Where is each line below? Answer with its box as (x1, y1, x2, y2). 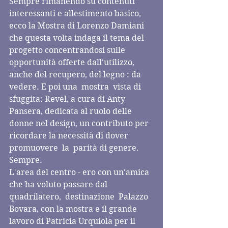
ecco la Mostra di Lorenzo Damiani (9, 21, 146, 31)
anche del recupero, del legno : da (9, 70, 143, 79)
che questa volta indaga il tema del (9, 33, 146, 43)
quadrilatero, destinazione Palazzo (9, 192, 150, 202)
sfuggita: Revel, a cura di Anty (9, 94, 127, 104)
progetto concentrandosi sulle (9, 45, 127, 55)
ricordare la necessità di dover (9, 131, 132, 140)
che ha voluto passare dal (9, 180, 109, 189)
